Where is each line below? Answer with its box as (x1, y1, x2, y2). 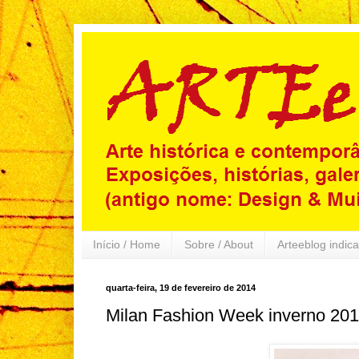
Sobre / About (184, 238, 253, 252)
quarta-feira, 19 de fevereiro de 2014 (106, 282, 256, 292)
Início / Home (93, 238, 160, 252)
